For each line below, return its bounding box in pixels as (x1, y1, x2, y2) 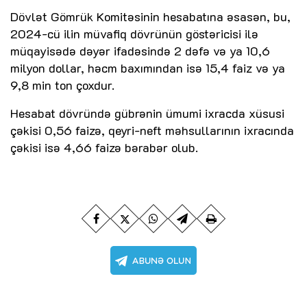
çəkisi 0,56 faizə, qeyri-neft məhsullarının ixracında (10, 122, 294, 139)
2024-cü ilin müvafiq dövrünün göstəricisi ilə (10, 25, 258, 42)
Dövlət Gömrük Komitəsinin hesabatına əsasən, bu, (10, 8, 291, 25)
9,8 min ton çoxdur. (10, 77, 114, 94)
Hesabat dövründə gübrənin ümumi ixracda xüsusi (10, 105, 284, 122)
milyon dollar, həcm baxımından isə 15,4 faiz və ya (10, 60, 285, 77)
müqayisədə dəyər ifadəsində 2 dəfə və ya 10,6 (10, 42, 270, 60)
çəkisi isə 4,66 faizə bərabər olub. (10, 139, 198, 156)
